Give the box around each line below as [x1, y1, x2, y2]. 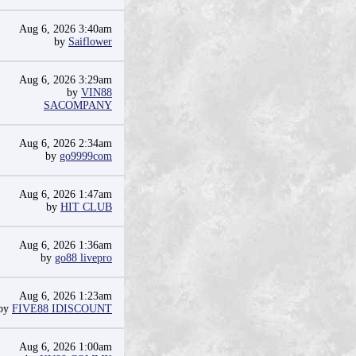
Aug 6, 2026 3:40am [19, 23, 112, 35]
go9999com [60, 150, 112, 162]
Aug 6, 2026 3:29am [19, 74, 112, 86]
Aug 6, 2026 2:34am [19, 137, 112, 149]
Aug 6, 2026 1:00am [19, 341, 112, 353]
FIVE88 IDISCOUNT [12, 303, 112, 315]
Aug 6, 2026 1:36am [19, 239, 112, 251]
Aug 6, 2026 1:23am [19, 290, 112, 302]
